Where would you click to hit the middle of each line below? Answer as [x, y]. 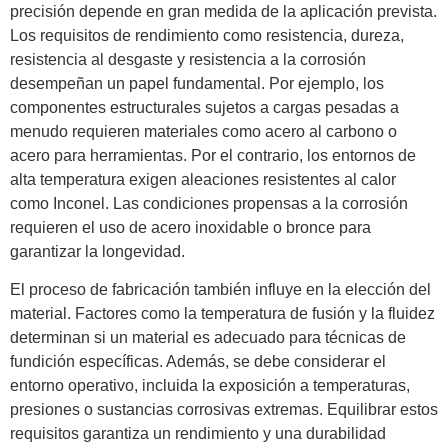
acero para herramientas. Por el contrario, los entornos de [213, 155]
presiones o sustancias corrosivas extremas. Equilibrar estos [224, 410]
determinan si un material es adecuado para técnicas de [208, 338]
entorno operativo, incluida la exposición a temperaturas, [210, 386]
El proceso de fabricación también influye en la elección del [220, 290]
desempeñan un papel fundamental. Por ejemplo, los [197, 83]
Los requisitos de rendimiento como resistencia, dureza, [207, 35]
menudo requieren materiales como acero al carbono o [203, 131]
